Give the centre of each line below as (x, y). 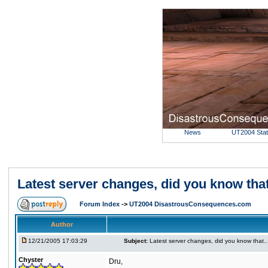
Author (62, 224)
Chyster (31, 260)
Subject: (136, 241)
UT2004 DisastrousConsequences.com (190, 204)
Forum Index (100, 204)
